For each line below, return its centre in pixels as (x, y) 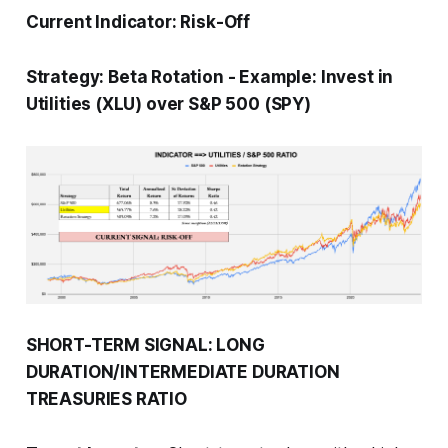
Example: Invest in (314, 77)
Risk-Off (215, 22)
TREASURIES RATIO (106, 399)
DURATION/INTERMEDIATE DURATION (182, 372)
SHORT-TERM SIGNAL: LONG (145, 345)
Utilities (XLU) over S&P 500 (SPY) (168, 104)
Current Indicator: (103, 22)
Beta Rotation (166, 77)
